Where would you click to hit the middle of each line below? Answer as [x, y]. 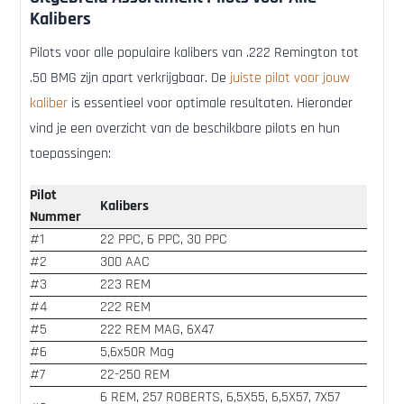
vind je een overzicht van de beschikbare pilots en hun [185, 129]
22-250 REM [135, 375]
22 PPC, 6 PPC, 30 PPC [164, 240]
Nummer [55, 217]
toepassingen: [70, 154]
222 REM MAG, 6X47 [157, 330]
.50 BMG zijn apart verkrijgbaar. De [130, 78]
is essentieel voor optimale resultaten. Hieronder [210, 104]
